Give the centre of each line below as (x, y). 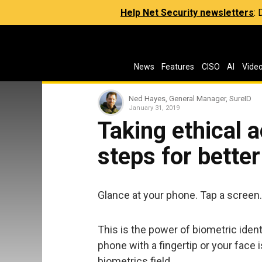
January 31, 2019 (154, 108)
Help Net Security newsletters (187, 13)
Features (178, 67)
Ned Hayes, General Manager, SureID (190, 98)
